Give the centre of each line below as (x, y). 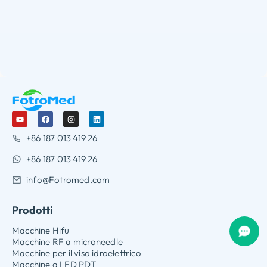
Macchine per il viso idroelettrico (77, 253)
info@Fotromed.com (68, 180)
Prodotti (33, 210)
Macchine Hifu (41, 231)
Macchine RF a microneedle (67, 242)
